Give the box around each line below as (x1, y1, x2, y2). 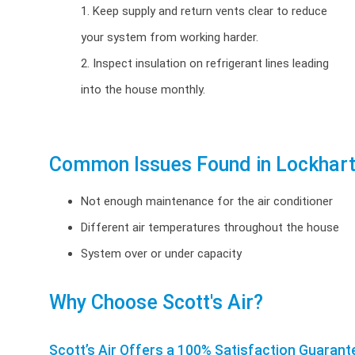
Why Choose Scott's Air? (49, 291, 263, 314)
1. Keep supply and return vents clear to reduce (81, 4, 327, 18)
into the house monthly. (81, 82, 205, 97)
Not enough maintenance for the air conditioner (81, 194, 333, 208)
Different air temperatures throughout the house (81, 220, 339, 235)
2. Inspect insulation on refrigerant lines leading (81, 56, 329, 71)
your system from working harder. (81, 30, 258, 44)
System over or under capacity (81, 246, 242, 261)
